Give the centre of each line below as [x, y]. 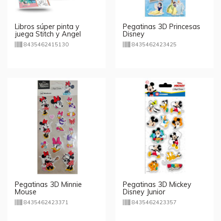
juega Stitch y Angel [48, 34]
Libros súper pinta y [47, 26]
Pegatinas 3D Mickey [157, 184]
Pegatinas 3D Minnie [48, 184]
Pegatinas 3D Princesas [162, 26]
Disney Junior [144, 192]
